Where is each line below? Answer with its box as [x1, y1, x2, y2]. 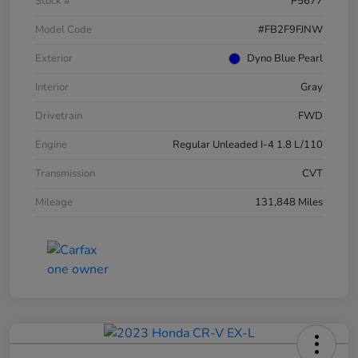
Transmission [35, 166, 95, 181]
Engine [35, 137, 67, 153]
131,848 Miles [255, 195, 323, 210]
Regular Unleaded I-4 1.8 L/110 [173, 137, 323, 153]
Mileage [35, 195, 73, 210]
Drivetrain [35, 109, 82, 124]
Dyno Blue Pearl [247, 51, 323, 66]
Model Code [35, 22, 92, 38]
